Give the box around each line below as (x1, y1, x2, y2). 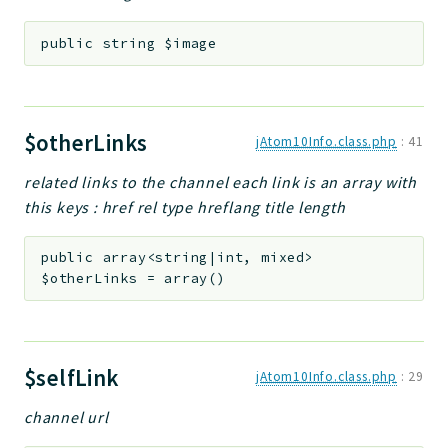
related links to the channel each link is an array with (24, 171, 417, 192)
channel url (24, 407, 109, 428)
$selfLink (24, 363, 124, 393)
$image (164, 35, 218, 53)
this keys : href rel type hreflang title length (24, 196, 346, 217)
